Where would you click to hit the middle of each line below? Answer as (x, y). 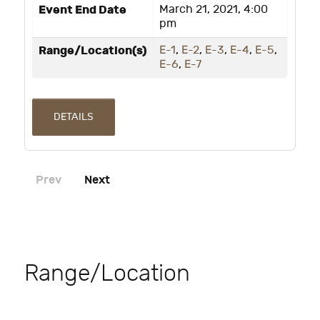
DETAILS (73, 117)
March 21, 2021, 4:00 (214, 9)
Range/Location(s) (93, 50)
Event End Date (82, 10)
